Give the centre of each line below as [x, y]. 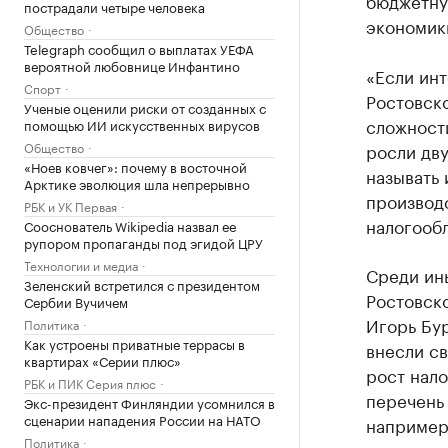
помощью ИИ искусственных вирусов [142, 124]
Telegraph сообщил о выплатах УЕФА [139, 48]
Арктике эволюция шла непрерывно [137, 183]
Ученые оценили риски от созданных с [145, 107]
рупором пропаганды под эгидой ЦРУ [143, 242]
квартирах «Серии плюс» [102, 360]
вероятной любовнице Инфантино [132, 65]
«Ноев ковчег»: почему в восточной [135, 166]
